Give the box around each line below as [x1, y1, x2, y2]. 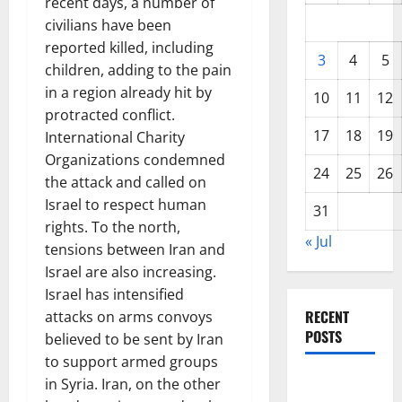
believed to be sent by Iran [45, 329, 223, 349]
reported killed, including [45, 38, 214, 57]
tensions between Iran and [45, 240, 225, 259]
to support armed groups [45, 352, 218, 371]
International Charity [45, 127, 185, 147]
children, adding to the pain [45, 60, 232, 80]
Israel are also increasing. [45, 262, 216, 282]
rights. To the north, [45, 217, 180, 237]
